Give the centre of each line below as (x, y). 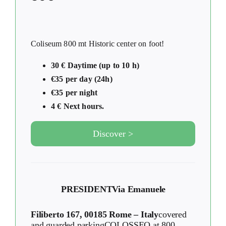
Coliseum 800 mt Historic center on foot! (98, 43)
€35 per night (74, 92)
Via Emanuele (139, 189)
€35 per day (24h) (82, 79)
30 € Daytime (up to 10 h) (95, 65)
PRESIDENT (87, 189)
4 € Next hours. (78, 106)
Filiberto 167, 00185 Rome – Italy (95, 214)
